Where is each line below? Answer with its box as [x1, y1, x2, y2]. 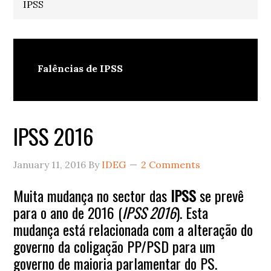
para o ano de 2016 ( [13, 201, 123, 223]
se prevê [196, 184, 244, 206]
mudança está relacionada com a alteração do [13, 218, 253, 240]
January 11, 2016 [13, 158, 87, 171]
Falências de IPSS [38, 62, 123, 74]
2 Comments [141, 158, 201, 171]
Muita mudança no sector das [13, 184, 171, 206]
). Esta [176, 201, 209, 223]
